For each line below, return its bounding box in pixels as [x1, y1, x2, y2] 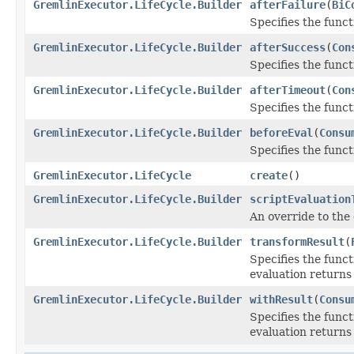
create [250, 168, 288, 182]
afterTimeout [250, 83, 326, 96]
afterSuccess [250, 40, 326, 54]
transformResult [250, 235, 345, 248]
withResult [250, 292, 313, 306]
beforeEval [250, 126, 313, 139]
